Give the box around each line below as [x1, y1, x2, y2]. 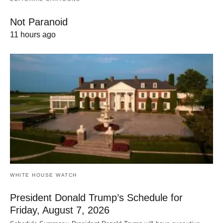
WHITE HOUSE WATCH [10, 172, 77, 178]
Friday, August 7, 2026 [10, 205, 110, 216]
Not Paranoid [10, 16, 68, 27]
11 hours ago [10, 30, 56, 39]
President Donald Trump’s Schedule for [10, 192, 183, 204]
